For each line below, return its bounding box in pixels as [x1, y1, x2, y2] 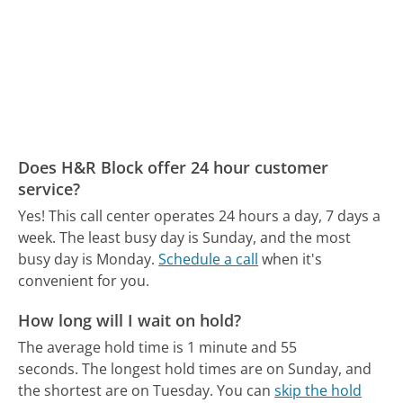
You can [217, 380, 275, 400]
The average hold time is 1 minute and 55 [18, 336, 298, 357]
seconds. [18, 358, 79, 379]
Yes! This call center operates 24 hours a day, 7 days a [18, 206, 381, 227]
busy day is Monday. [18, 249, 156, 270]
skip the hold [274, 380, 363, 400]
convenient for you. [18, 271, 150, 291]
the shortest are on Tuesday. [18, 380, 214, 400]
